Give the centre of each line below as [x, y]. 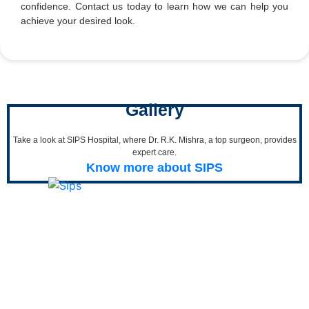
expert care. [154, 152]
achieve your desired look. [78, 20]
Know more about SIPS [154, 168]
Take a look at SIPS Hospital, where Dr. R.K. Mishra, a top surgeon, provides [154, 140]
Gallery [154, 109]
